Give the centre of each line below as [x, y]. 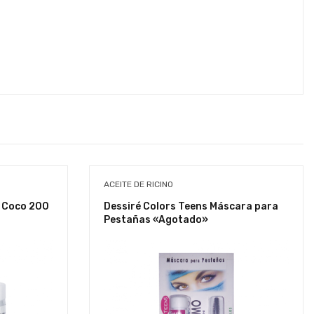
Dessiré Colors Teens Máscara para [191, 206]
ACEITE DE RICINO [138, 184]
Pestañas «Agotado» [156, 219]
